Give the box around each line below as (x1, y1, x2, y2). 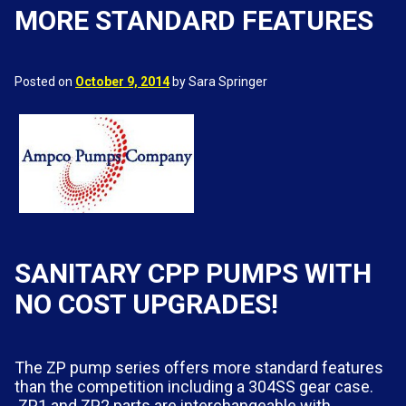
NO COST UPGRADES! (14, 287, 278, 320)
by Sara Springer (169, 74, 267, 89)
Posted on (14, 74, 75, 89)
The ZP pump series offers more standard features (14, 357, 383, 377)
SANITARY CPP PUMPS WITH (14, 256, 372, 289)
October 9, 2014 (75, 74, 169, 89)
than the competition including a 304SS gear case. (14, 376, 373, 396)
